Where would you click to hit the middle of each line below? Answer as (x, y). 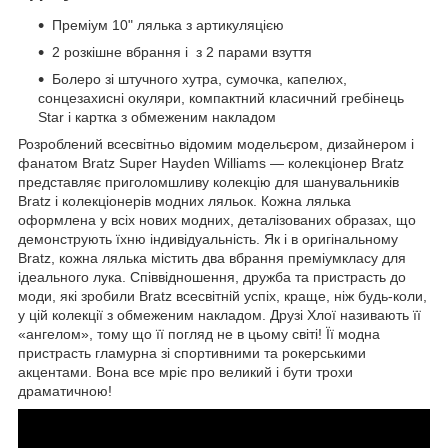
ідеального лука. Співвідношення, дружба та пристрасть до (212, 277)
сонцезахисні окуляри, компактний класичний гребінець (221, 98)
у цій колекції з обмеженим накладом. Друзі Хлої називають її (219, 315)
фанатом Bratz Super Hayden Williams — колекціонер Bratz (211, 163)
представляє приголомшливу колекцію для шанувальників (208, 182)
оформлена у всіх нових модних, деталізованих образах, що (217, 220)
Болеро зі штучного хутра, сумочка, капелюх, (199, 79)
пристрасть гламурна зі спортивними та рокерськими (192, 353)
